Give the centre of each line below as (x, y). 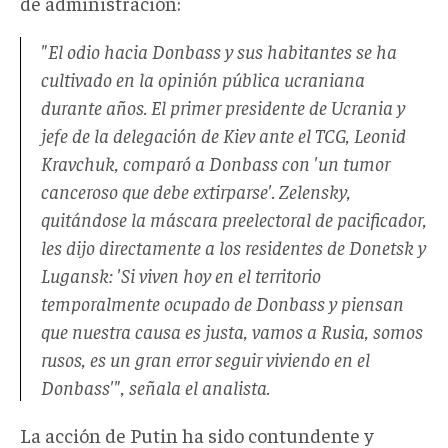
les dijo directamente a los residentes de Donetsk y (233, 246)
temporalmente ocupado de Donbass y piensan (222, 302)
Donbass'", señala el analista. (155, 386)
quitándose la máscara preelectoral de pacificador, (234, 218)
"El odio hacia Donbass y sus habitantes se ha (219, 50)
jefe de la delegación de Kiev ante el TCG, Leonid (223, 134)
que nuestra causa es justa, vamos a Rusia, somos (232, 330)
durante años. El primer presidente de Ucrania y (223, 106)
